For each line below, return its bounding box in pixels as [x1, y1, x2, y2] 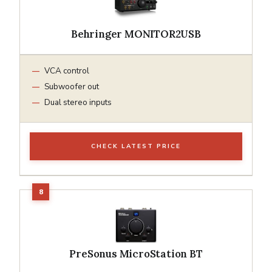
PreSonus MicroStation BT [69, 246, 203, 260]
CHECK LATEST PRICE [91, 141, 181, 151]
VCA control [44, 64, 89, 76]
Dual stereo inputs [44, 96, 112, 108]
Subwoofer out [44, 80, 99, 92]
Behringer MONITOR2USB [71, 27, 201, 41]
